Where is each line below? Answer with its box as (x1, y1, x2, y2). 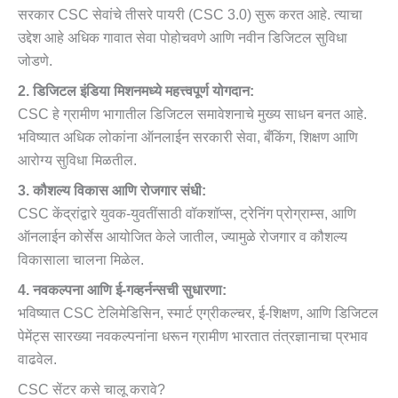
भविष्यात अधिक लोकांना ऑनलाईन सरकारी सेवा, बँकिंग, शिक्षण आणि (18, 130, 358, 146)
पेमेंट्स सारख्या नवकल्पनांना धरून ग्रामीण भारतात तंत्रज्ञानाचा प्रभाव (18, 329, 368, 345)
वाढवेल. (18, 352, 57, 368)
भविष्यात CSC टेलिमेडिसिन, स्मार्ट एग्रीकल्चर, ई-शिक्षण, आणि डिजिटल (18, 306, 378, 322)
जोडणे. (18, 53, 52, 69)
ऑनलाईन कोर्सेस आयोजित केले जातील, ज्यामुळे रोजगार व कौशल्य (18, 229, 347, 245)
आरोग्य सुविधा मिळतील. (18, 153, 137, 169)
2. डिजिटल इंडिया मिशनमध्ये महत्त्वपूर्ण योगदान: (18, 84, 254, 99)
